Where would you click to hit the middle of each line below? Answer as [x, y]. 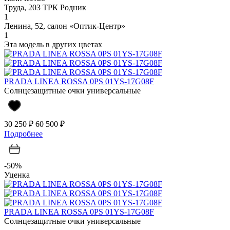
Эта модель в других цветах [53, 44]
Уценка [17, 175]
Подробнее [23, 133]
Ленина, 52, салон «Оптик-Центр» [65, 26]
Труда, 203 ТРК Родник [45, 7]
